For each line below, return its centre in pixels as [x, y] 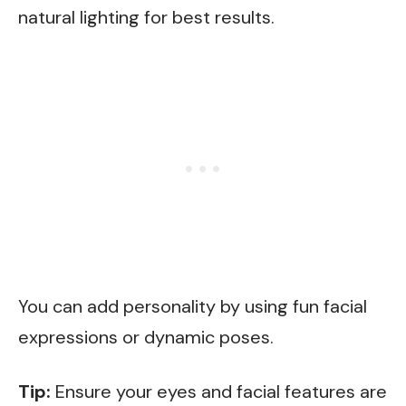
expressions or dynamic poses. [146, 337]
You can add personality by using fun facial [193, 306]
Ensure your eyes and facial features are [219, 391]
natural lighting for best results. [146, 17]
